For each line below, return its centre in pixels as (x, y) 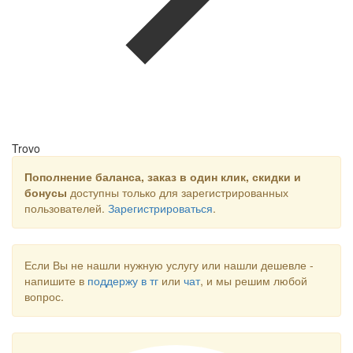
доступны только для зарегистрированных (178, 193)
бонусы (46, 193)
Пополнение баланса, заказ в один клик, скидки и (163, 177)
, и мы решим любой (254, 281)
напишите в (56, 281)
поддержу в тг (123, 281)
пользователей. (66, 208)
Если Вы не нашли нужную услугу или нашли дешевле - (169, 265)
